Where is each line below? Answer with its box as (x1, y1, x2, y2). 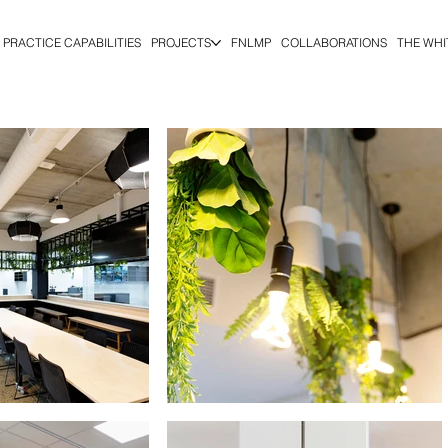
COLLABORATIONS (280, 34, 387, 50)
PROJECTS (150, 34, 211, 50)
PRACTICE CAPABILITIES (2, 34, 141, 50)
